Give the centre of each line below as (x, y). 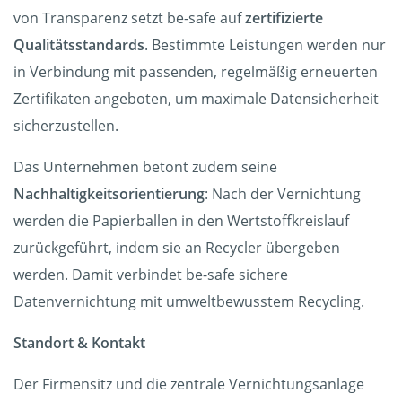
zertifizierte (284, 18)
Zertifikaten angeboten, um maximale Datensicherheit (196, 99)
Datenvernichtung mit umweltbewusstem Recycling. (191, 301)
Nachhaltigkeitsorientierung (109, 194)
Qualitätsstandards (79, 45)
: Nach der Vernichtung (283, 194)
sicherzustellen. (66, 126)
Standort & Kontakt (79, 343)
